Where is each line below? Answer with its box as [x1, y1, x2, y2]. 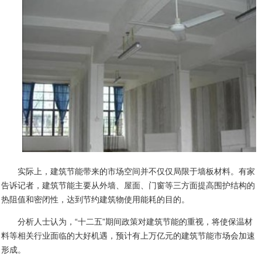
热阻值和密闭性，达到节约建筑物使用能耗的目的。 [1, 194, 190, 204]
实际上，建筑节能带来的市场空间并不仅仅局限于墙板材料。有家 [18, 166, 256, 176]
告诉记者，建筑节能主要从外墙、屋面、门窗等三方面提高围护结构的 [1, 180, 256, 190]
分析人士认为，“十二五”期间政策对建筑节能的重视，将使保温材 [18, 216, 253, 226]
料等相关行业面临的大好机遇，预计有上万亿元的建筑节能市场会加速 [1, 230, 256, 240]
